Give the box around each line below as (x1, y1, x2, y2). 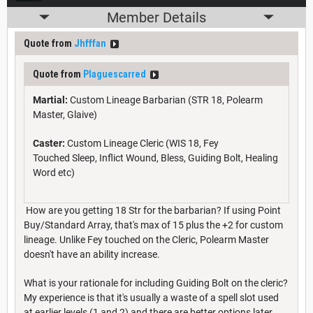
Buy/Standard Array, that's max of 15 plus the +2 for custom (24, 219, 283, 231)
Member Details (107, 8, 206, 26)
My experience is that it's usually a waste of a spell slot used (24, 291, 279, 303)
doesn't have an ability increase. (24, 248, 160, 260)
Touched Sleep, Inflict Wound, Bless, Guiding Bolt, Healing (33, 152, 278, 163)
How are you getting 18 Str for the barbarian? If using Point (24, 204, 281, 216)
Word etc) (33, 166, 75, 178)
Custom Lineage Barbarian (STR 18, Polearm (68, 94, 263, 105)
